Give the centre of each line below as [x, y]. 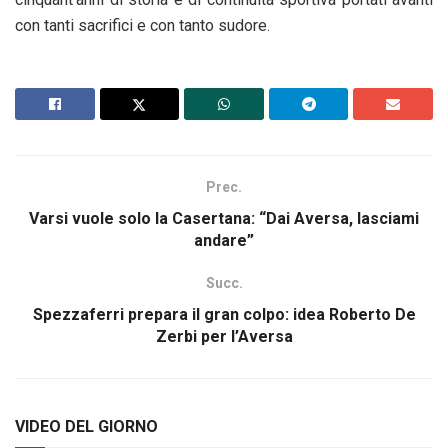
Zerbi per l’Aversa [224, 337]
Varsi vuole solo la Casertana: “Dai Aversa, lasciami [224, 219]
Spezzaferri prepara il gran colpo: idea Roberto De [224, 315]
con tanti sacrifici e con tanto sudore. [142, 26]
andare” [224, 241]
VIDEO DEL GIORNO [86, 427]
